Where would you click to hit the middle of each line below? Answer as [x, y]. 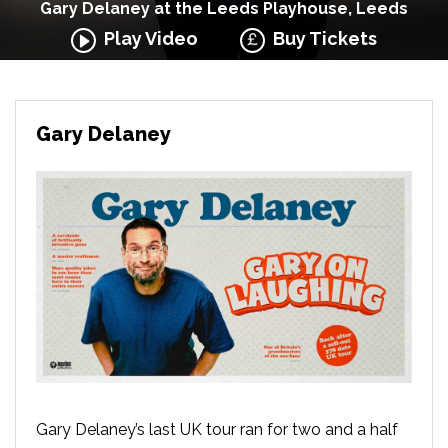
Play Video [146, 38]
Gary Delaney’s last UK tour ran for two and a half [217, 429]
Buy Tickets [321, 38]
